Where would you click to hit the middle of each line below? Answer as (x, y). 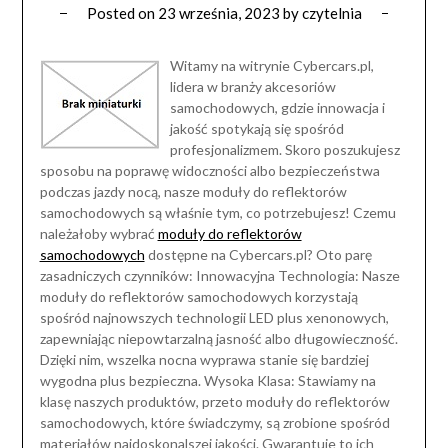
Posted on (122, 13)
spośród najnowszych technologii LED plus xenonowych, (214, 318)
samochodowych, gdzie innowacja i (277, 108)
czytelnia (331, 13)
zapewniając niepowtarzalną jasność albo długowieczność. (218, 339)
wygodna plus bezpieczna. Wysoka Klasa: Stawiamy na (207, 381)
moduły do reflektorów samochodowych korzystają (198, 297)
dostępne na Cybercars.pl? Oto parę (258, 255)
